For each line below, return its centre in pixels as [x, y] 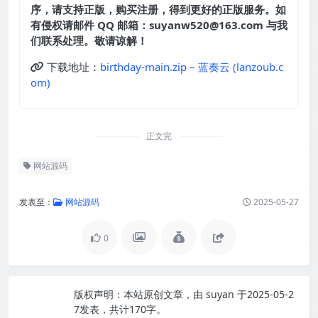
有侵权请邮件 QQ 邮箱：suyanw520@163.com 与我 [159, 25]
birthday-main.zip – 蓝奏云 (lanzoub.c [192, 67]
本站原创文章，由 [163, 295]
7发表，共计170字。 [120, 309]
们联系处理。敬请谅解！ [89, 41]
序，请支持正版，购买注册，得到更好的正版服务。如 [158, 10]
